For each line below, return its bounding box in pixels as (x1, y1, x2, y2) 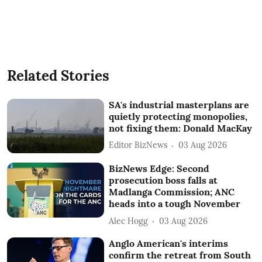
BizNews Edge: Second (109, 163, 210, 175)
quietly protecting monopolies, (109, 110, 248, 122)
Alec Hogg (109, 215, 149, 226)
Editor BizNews (109, 140, 168, 151)
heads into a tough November (109, 198, 241, 210)
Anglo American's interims (109, 237, 229, 250)
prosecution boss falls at (109, 174, 218, 187)
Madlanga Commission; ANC (109, 186, 235, 198)
